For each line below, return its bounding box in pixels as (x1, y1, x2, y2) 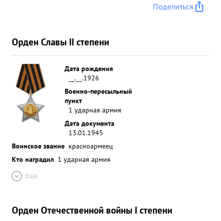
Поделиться (153, 1, 193, 11)
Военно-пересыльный (65, 86, 132, 96)
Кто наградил (12, 154, 54, 164)
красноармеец (69, 141, 113, 150)
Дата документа (65, 118, 114, 128)
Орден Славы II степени (12, 36, 109, 48)
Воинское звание (12, 141, 65, 150)
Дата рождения (65, 64, 113, 73)
